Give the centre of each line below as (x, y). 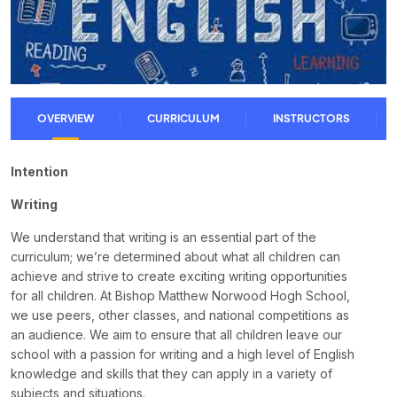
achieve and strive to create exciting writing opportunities (179, 276)
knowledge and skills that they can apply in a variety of (171, 374)
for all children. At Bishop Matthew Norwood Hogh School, (180, 296)
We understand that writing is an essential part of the (163, 237)
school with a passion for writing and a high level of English (183, 354)
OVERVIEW (66, 118)
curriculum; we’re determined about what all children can (175, 257)
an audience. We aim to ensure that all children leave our (176, 335)
